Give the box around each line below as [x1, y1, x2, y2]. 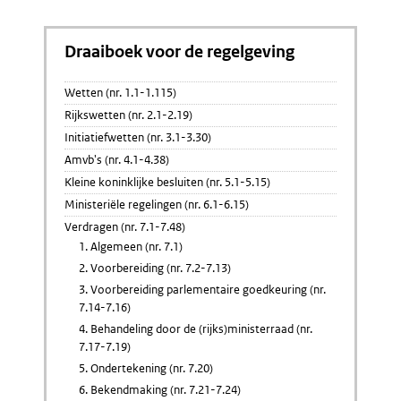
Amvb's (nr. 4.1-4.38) [64, 152, 169, 167]
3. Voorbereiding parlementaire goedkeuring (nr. [79, 282, 326, 297]
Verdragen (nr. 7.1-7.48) [64, 219, 185, 235]
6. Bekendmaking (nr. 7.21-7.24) [79, 382, 241, 397]
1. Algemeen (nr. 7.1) [79, 239, 183, 254]
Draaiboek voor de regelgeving [64, 41, 294, 62]
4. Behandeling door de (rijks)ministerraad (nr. [79, 321, 312, 337]
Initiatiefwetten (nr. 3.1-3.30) [64, 130, 211, 145]
